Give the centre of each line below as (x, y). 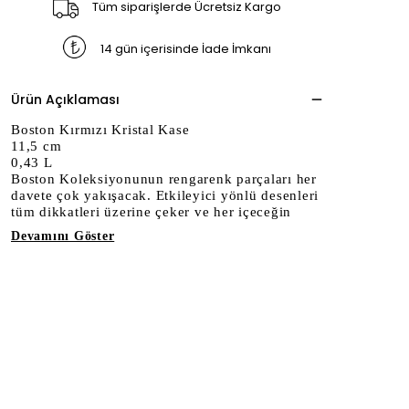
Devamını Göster (63, 236)
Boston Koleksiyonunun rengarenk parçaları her (164, 179)
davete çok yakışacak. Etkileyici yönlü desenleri (165, 195)
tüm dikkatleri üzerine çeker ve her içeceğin (151, 212)
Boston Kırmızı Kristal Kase (100, 130)
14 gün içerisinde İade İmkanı (186, 48)
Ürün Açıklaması (65, 100)
